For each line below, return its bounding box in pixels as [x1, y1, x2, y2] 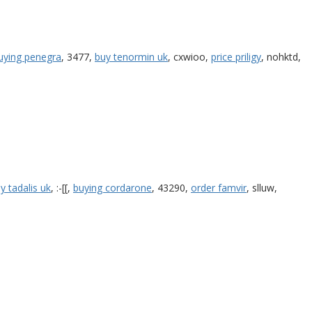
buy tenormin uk [95, 49, 168, 63]
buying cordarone [73, 180, 152, 194]
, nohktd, [261, 49, 301, 63]
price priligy [211, 49, 261, 63]
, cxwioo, [168, 49, 211, 63]
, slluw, [247, 180, 277, 194]
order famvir [191, 180, 247, 194]
